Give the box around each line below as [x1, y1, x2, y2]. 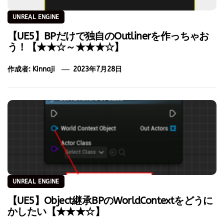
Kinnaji [32, 64, 55, 73]
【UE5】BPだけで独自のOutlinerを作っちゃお [7, 30, 209, 42]
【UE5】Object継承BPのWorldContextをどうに [7, 194, 213, 206]
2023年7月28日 [73, 64, 122, 73]
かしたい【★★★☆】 [7, 205, 104, 217]
